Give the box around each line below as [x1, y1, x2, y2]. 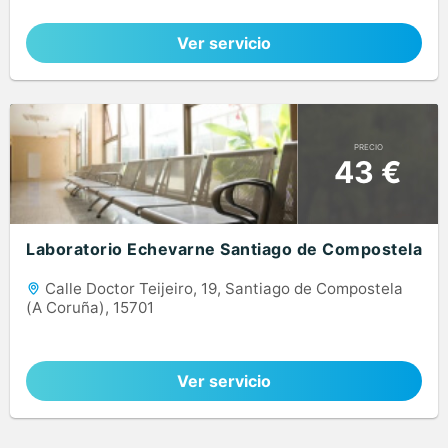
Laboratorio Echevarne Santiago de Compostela [26, 239, 422, 260]
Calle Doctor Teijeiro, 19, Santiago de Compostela [41, 279, 403, 299]
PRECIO [353, 141, 383, 152]
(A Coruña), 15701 [26, 298, 154, 318]
